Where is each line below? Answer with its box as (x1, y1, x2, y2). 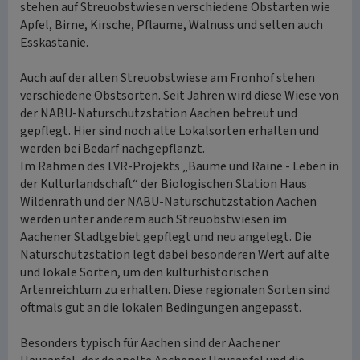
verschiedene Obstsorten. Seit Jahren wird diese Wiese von (20, 87, 339, 104)
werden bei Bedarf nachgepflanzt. (20, 140, 205, 157)
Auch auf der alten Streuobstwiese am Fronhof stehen (20, 69, 315, 87)
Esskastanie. (20, 34, 88, 51)
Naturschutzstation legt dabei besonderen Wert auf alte (20, 246, 329, 264)
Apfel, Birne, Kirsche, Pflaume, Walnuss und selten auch (20, 16, 323, 34)
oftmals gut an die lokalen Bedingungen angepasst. (20, 299, 301, 317)
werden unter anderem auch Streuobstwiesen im (20, 211, 287, 228)
